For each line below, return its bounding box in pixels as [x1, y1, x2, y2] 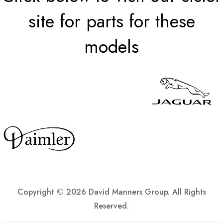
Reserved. [94, 200, 129, 212]
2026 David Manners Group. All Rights [66, 186, 206, 198]
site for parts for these [28, 8, 195, 34]
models [84, 33, 139, 60]
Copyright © [17, 186, 66, 198]
